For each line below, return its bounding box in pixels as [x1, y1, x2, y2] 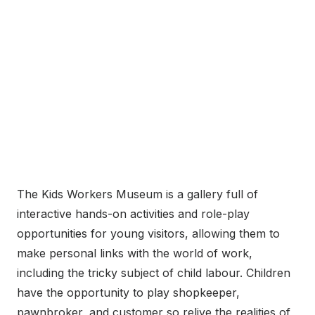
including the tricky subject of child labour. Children [17, 266, 290, 281]
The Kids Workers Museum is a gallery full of [17, 187, 258, 202]
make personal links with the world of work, [17, 246, 252, 261]
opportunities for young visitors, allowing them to [17, 226, 280, 241]
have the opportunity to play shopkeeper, [17, 285, 240, 300]
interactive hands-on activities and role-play [17, 207, 250, 221]
